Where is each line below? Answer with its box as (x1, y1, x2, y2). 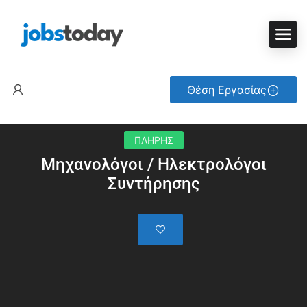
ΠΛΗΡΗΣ (134, 134, 173, 146)
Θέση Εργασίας (187, 83, 267, 97)
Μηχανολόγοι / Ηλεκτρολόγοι (40, 155, 267, 174)
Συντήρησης (107, 174, 200, 193)
